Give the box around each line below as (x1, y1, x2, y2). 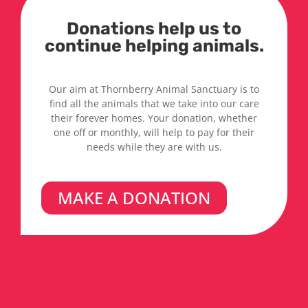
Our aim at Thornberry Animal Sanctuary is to (49, 82, 259, 96)
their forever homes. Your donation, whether (51, 111, 257, 125)
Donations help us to (67, 19, 241, 39)
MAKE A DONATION (58, 186, 210, 210)
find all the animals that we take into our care (49, 97, 259, 111)
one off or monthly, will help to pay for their (54, 126, 254, 140)
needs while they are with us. (86, 140, 222, 154)
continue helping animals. (44, 36, 264, 56)
